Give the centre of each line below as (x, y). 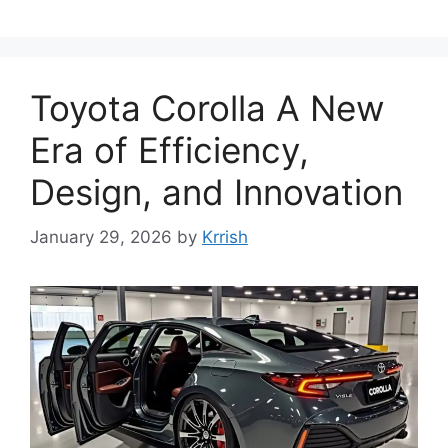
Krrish (225, 236)
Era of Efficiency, (169, 150)
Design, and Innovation (216, 192)
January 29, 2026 (101, 236)
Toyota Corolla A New (207, 108)
